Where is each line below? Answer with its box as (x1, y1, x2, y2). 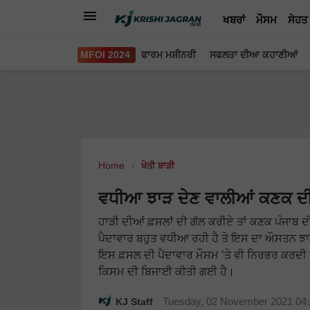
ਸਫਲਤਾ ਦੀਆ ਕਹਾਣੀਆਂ (210, 49, 298, 60)
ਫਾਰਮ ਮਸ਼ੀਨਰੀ (141, 49, 196, 60)
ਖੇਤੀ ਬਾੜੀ (141, 161, 174, 171)
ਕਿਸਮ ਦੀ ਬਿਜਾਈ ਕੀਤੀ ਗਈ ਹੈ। (98, 266, 235, 277)
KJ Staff (116, 296, 156, 307)
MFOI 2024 (80, 49, 130, 60)
